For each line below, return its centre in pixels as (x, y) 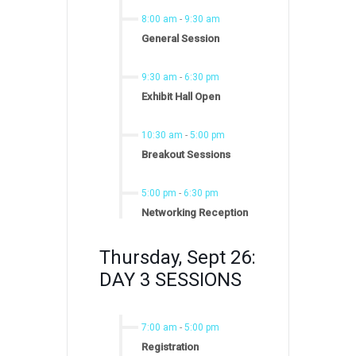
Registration (170, 346)
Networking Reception (195, 212)
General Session (180, 38)
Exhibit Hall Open (181, 96)
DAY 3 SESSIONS (170, 279)
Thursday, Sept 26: (178, 257)
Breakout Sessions (186, 154)
